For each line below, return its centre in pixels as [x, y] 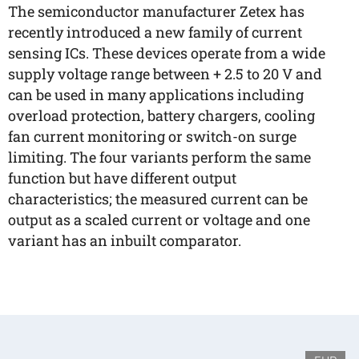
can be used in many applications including [156, 95]
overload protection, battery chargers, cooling [161, 115]
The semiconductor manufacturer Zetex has [156, 11]
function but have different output [122, 178]
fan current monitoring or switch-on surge [152, 136]
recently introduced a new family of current [155, 32]
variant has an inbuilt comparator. [125, 240]
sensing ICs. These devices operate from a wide [167, 53]
